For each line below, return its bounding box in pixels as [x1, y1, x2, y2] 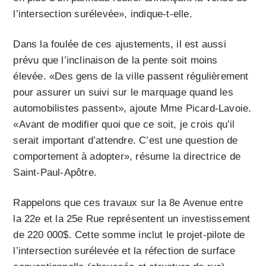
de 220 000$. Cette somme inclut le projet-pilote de [13, 229, 245, 241]
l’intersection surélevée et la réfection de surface [13, 245, 236, 257]
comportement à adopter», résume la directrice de [13, 151, 241, 163]
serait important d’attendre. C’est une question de [13, 135, 238, 147]
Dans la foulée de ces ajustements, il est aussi [13, 39, 226, 50]
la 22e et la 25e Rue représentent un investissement [13, 213, 251, 225]
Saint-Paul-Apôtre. [13, 167, 97, 179]
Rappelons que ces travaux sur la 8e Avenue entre [13, 197, 243, 209]
